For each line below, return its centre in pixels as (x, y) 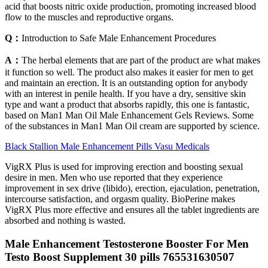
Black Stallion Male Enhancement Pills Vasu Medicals (107, 147)
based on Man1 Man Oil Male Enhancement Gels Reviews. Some (129, 115)
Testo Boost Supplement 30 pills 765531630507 (120, 257)
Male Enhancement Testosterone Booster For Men (127, 244)
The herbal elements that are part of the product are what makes (141, 60)
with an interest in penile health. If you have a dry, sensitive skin (125, 94)
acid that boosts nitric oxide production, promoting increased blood (130, 7)
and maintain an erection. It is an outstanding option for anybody (126, 83)
